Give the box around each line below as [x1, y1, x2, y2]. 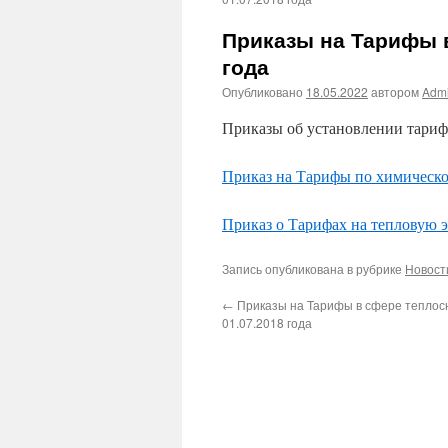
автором [371, 83, 419, 100]
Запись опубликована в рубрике [222, 260, 405, 277]
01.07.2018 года [222, 314, 312, 331]
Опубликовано [222, 83, 303, 100]
